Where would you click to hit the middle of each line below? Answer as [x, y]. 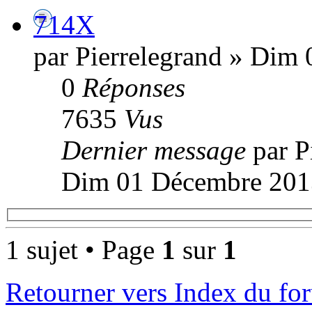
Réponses [134, 87]
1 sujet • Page [84, 250]
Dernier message [157, 150]
